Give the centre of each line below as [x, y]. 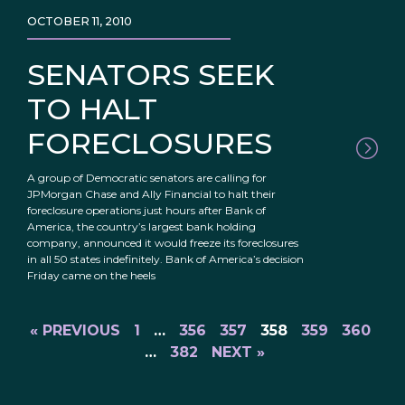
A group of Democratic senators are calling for [147, 178]
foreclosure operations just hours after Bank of [146, 211]
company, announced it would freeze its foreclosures [163, 243]
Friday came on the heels [91, 276]
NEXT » [238, 353]
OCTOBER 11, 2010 [80, 22]
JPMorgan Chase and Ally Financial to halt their [151, 194]
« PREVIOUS [75, 331]
